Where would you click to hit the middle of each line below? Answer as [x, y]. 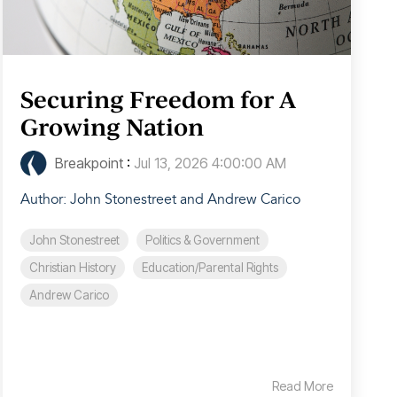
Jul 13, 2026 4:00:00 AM [210, 163]
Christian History [72, 268]
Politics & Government [202, 241]
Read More [302, 386]
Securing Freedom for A [158, 100]
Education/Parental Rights [210, 268]
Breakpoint [87, 163]
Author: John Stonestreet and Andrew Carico [160, 200]
